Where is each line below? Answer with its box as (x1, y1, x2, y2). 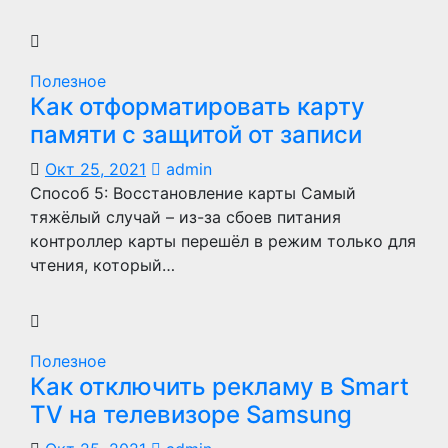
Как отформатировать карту (30, 92, 365, 121)
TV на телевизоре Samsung (30, 400, 352, 429)
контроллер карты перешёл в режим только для (30, 231, 416, 251)
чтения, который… (30, 255, 175, 275)
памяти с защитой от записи (30, 120, 362, 149)
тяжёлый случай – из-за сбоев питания (30, 207, 341, 227)
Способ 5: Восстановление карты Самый (30, 183, 356, 203)
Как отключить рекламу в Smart (30, 372, 409, 401)
